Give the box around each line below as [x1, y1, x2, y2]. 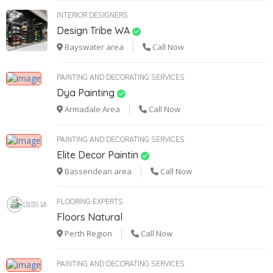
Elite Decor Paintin [57, 148, 138, 161]
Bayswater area [63, 41, 124, 52]
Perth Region [63, 227, 112, 239]
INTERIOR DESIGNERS [57, 9, 128, 19]
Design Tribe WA [57, 24, 130, 37]
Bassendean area [63, 165, 132, 177]
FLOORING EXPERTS [57, 195, 123, 206]
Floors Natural [57, 210, 122, 223]
